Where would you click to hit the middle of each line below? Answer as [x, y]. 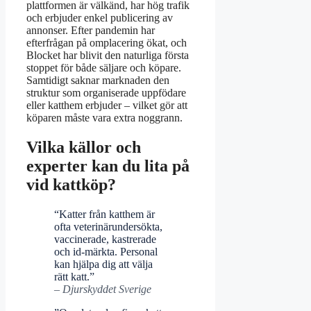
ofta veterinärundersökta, [108, 227]
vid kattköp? [71, 185]
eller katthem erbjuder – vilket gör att [107, 106]
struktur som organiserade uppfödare [106, 93]
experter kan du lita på [108, 166]
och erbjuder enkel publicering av [100, 18]
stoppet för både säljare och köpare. [104, 68]
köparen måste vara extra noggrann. [104, 118]
